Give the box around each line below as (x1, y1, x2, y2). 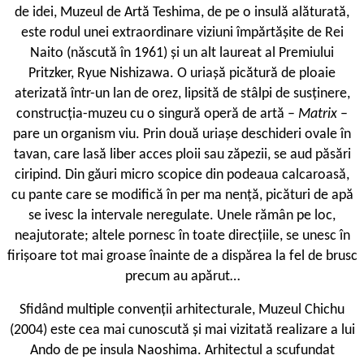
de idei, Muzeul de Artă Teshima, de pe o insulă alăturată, (15, 5, 349, 21)
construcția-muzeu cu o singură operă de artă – (16, 106, 298, 123)
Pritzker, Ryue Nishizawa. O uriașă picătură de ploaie (28, 66, 336, 82)
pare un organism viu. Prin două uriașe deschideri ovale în (13, 127, 351, 143)
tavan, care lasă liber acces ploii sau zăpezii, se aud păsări (13, 147, 351, 163)
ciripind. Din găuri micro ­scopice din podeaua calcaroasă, (15, 167, 349, 184)
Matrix (298, 106, 340, 123)
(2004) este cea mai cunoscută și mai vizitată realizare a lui (9, 323, 355, 339)
